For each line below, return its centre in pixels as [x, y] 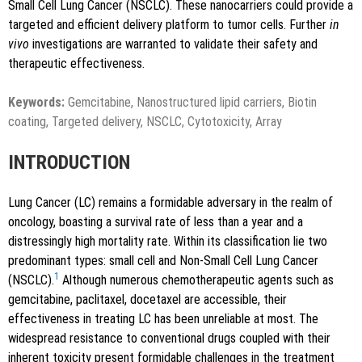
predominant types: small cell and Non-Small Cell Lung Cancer [163, 260]
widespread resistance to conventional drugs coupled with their [169, 338]
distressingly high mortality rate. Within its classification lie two [168, 241]
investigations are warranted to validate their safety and [173, 44]
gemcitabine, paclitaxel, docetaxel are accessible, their [147, 299]
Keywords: [36, 102]
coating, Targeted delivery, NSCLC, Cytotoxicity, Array [145, 121]
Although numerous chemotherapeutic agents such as [196, 280]
